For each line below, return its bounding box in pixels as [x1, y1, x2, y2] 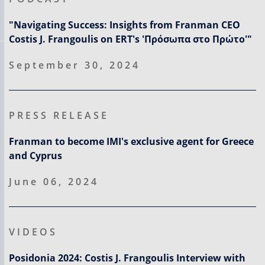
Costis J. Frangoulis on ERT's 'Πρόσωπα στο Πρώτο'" [9, 33, 252, 46]
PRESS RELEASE [9, 109, 109, 122]
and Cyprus [9, 149, 62, 162]
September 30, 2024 [9, 59, 140, 72]
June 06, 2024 [9, 175, 99, 188]
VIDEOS [9, 225, 57, 238]
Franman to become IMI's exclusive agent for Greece [9, 135, 254, 148]
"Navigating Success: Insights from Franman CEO [9, 18, 240, 31]
